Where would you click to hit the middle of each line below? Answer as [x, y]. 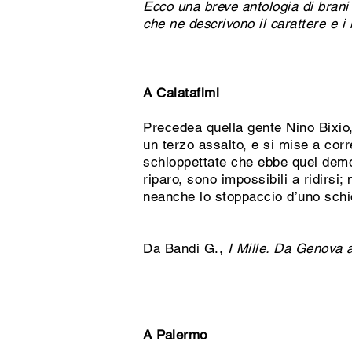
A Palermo [175, 335]
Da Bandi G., [185, 248]
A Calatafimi [181, 93]
